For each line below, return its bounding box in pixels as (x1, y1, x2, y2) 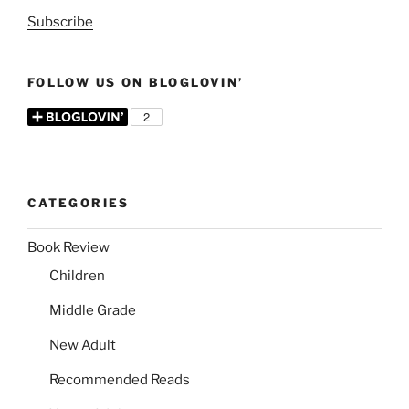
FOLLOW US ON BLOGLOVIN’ (27, 74, 244, 89)
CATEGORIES (27, 194, 130, 210)
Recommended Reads (49, 372, 190, 389)
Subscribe (27, 13, 93, 30)
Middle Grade (49, 302, 136, 320)
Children (49, 267, 105, 285)
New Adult (49, 337, 116, 354)
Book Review (27, 238, 110, 256)
